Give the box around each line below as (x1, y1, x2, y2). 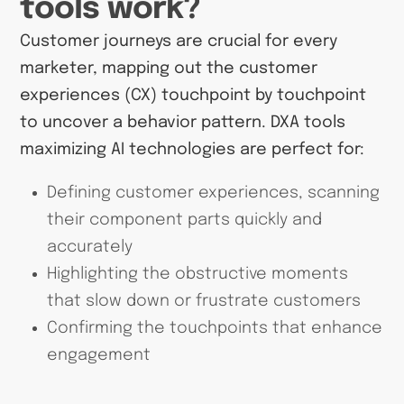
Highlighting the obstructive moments (46, 266, 348, 283)
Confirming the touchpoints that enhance (46, 320, 382, 337)
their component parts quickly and (46, 212, 322, 229)
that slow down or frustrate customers (46, 293, 361, 310)
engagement (46, 347, 151, 364)
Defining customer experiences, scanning (46, 185, 380, 202)
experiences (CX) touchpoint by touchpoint (20, 87, 367, 104)
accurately (46, 239, 133, 256)
